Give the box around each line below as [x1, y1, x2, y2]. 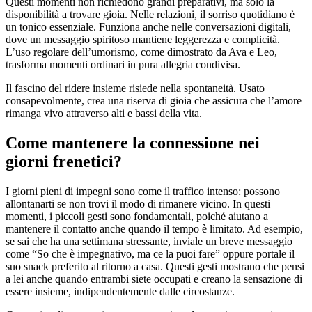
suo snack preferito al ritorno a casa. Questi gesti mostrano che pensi [6, 260, 304, 273]
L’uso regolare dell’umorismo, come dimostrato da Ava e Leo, [6, 46, 277, 58]
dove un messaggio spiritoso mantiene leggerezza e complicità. [6, 33, 280, 46]
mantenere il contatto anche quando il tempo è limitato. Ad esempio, [6, 223, 303, 235]
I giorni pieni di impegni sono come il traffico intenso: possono [6, 185, 280, 198]
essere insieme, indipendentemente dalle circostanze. [6, 286, 235, 298]
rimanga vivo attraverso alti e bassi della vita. [6, 107, 202, 120]
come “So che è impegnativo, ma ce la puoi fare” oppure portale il [6, 248, 295, 260]
